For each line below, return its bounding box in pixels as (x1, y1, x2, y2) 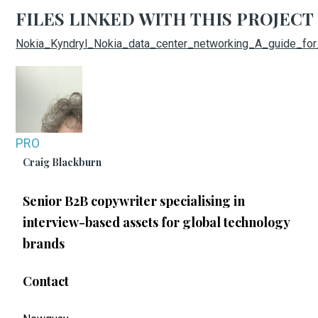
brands (23, 234, 65, 252)
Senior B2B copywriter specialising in (23, 192, 246, 209)
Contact (23, 273, 70, 290)
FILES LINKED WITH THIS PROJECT (16, 6, 314, 30)
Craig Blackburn (23, 155, 102, 169)
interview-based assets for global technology (23, 213, 290, 231)
